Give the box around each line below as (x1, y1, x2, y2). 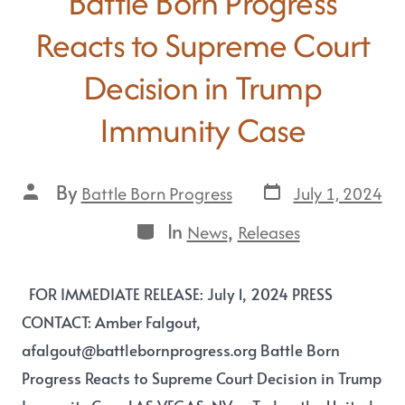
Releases (237, 219, 300, 245)
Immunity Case (99, 106, 306, 155)
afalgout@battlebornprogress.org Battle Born (22, 339, 341, 361)
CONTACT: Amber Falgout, (22, 311, 202, 333)
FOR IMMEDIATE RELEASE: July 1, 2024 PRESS (22, 283, 334, 305)
